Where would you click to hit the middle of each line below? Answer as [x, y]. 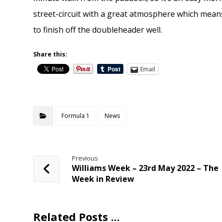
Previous [85, 158]
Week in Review [103, 179]
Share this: [51, 55]
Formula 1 [76, 116]
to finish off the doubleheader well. [98, 30]
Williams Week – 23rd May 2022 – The [145, 168]
